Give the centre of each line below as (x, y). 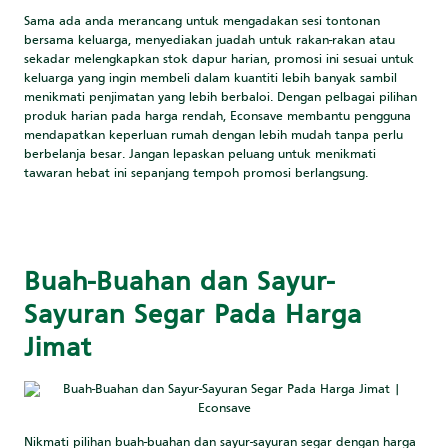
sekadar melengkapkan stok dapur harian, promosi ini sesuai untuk (219, 59)
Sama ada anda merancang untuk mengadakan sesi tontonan (202, 21)
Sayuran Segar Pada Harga (193, 315)
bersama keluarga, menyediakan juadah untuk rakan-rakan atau (210, 40)
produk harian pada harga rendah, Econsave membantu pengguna (218, 116)
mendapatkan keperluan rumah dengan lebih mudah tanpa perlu (214, 135)
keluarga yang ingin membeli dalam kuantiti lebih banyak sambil (211, 78)
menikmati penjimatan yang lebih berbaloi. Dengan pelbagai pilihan (221, 97)
